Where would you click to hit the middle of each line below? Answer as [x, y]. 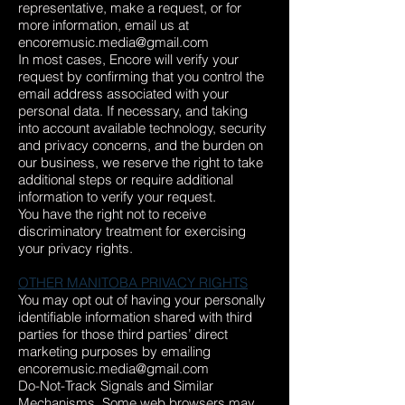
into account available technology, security [142, 128]
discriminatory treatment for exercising [132, 231]
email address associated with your [123, 94]
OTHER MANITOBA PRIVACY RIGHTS [133, 283]
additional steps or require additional [126, 179]
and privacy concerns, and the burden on [141, 145]
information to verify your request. [117, 197]
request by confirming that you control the [141, 76]
